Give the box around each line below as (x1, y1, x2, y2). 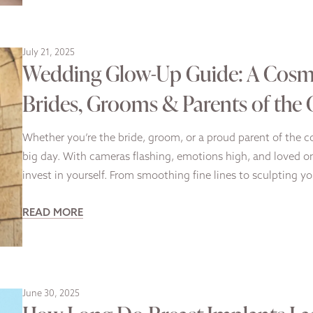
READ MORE (22, 208, 83, 219)
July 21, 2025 (22, 48, 75, 57)
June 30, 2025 (22, 289, 80, 299)
